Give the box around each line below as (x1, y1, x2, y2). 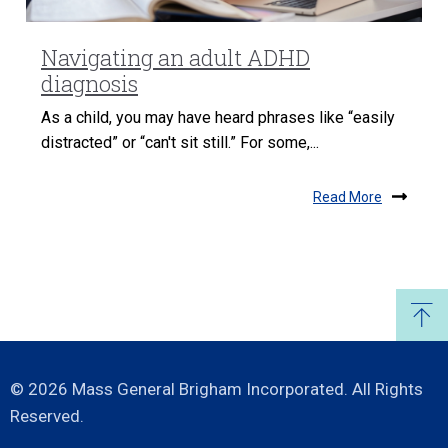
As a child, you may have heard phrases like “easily (41, 108, 395, 128)
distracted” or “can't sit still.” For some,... (41, 133, 319, 153)
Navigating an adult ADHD (41, 43, 310, 73)
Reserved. (10, 406, 84, 427)
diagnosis (41, 69, 138, 99)
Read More (313, 188, 382, 205)
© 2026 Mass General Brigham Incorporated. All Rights (10, 379, 423, 400)
